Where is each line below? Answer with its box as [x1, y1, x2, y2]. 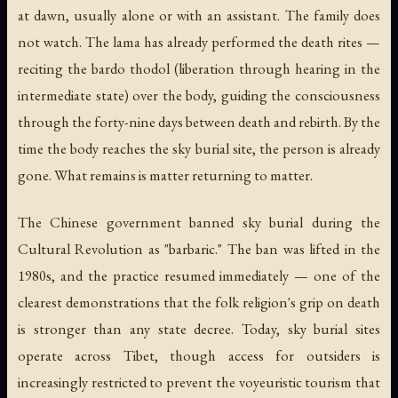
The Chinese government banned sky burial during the [18, 212, 380, 233]
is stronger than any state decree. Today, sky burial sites [18, 319, 380, 339]
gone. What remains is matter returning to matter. [18, 165, 313, 186]
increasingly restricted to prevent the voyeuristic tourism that [18, 372, 380, 393]
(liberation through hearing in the [170, 59, 380, 79]
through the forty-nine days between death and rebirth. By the [18, 112, 380, 132]
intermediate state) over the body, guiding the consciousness [18, 85, 380, 106]
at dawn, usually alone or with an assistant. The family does [18, 5, 380, 26]
